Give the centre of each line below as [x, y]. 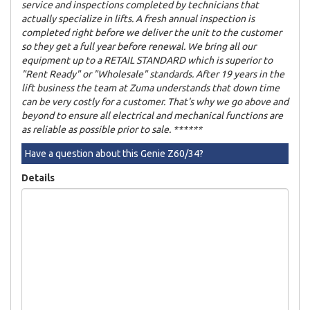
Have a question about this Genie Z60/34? [114, 153]
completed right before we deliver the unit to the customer [152, 32]
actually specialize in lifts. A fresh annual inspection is [138, 18]
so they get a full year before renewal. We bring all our [139, 46]
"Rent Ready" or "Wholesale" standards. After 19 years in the [153, 74]
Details [38, 177]
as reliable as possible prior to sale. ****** [112, 129]
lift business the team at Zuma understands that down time [151, 88]
